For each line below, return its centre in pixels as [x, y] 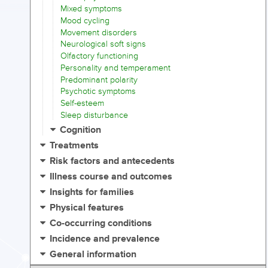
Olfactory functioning [99, 56]
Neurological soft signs [103, 44]
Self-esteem [82, 103]
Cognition [81, 130]
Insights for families [92, 192]
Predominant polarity [99, 80]
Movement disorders [99, 32]
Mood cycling [85, 20]
